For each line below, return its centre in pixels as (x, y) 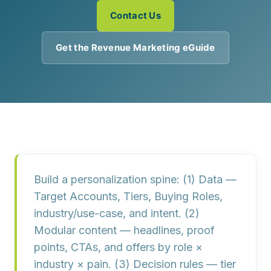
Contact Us (135, 15)
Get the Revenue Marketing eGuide (135, 47)
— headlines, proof (166, 230)
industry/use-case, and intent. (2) (117, 213)
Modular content (75, 230)
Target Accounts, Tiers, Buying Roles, (128, 196)
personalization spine (124, 179)
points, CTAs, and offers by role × (118, 247)
